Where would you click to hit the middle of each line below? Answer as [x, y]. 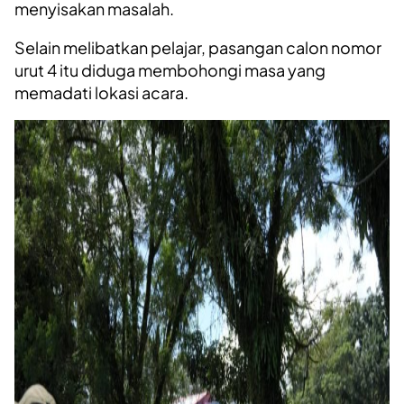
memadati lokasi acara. [101, 93]
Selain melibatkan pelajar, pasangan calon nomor [198, 48]
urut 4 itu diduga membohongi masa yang [170, 70]
